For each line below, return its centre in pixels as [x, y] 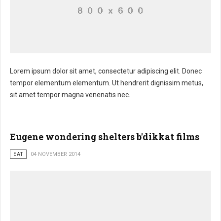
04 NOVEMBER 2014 [55, 154]
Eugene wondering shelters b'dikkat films [105, 137]
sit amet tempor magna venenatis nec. [70, 95]
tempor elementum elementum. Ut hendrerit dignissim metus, [107, 83]
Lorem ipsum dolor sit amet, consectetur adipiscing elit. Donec [106, 71]
